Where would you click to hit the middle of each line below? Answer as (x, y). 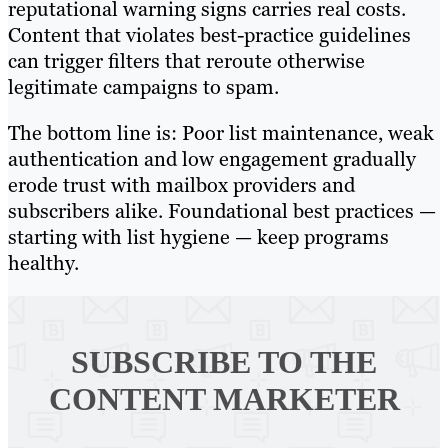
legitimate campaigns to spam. (143, 87)
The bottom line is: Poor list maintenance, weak (221, 133)
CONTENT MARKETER (224, 399)
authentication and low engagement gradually (212, 159)
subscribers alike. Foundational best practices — (222, 211)
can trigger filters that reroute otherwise (186, 61)
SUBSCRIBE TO (187, 362)
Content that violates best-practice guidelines (209, 35)
